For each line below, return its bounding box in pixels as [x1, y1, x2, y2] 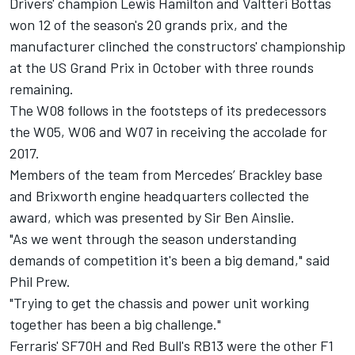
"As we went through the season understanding [10, 230, 296, 248]
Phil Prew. [10, 273, 71, 291]
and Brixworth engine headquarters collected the [10, 187, 309, 205]
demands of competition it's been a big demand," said [10, 251, 330, 269]
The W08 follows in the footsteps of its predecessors [10, 101, 326, 120]
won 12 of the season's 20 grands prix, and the [10, 16, 288, 34]
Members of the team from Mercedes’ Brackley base [10, 166, 323, 184]
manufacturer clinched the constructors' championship [10, 37, 345, 55]
